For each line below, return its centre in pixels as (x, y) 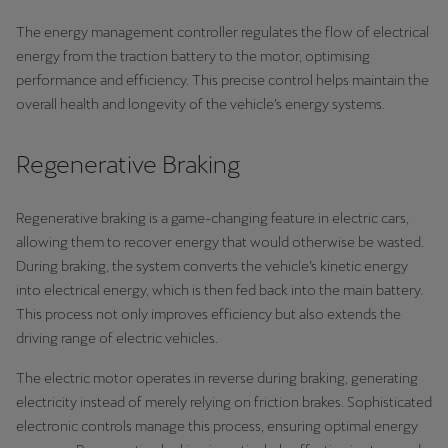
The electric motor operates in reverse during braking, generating (217, 378)
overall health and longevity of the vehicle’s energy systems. (200, 104)
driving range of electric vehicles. (117, 338)
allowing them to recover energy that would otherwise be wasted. (220, 242)
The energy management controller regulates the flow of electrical (222, 32)
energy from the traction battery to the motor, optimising (193, 56)
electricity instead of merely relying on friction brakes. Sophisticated (224, 402)
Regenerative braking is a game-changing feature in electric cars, (212, 218)
